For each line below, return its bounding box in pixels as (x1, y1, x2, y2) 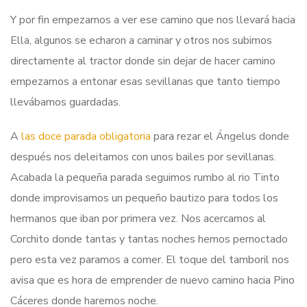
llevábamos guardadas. (10, 94, 121, 110)
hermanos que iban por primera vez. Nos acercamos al (10, 210, 266, 226)
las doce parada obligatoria (21, 128, 151, 144)
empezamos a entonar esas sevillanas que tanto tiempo (10, 73, 280, 89)
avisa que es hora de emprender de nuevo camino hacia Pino (10, 272, 295, 288)
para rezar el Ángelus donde (151, 128, 289, 144)
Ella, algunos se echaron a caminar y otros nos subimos (10, 32, 272, 48)
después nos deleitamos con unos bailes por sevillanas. (10, 149, 279, 164)
